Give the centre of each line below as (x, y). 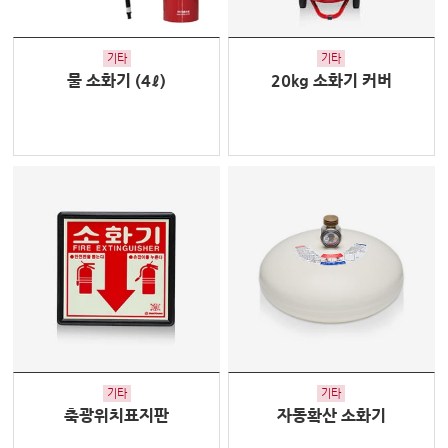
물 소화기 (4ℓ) (117, 81)
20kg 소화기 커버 (331, 81)
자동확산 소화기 (331, 416)
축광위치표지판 (117, 416)
